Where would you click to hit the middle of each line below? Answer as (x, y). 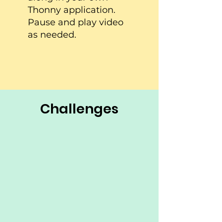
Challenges (79, 109)
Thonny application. (72, 10)
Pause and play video (76, 22)
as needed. (52, 35)
